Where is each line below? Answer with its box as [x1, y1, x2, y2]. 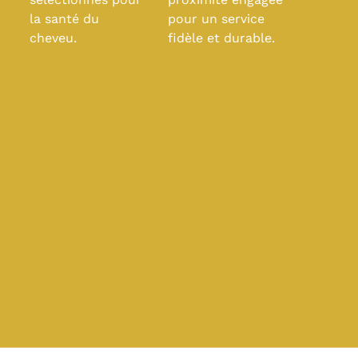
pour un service [168, 10, 265, 26]
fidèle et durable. [168, 30, 276, 46]
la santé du [30, 10, 100, 26]
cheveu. [30, 30, 78, 46]
